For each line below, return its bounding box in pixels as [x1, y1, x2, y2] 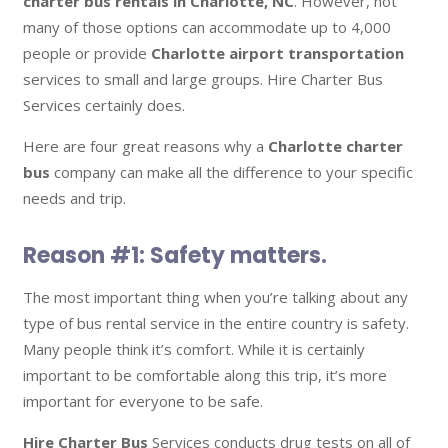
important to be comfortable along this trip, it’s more [22, 365, 387, 386]
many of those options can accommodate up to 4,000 [22, 17, 391, 38]
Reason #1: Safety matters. [22, 240, 327, 272]
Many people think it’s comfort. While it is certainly [22, 339, 365, 360]
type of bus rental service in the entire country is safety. [22, 313, 409, 334]
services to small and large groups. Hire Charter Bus [22, 69, 383, 90]
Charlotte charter [267, 136, 403, 157]
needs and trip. [22, 188, 126, 209]
